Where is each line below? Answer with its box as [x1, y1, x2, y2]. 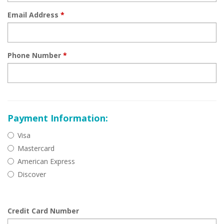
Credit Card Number [7, 206, 79, 215]
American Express [17, 156, 75, 166]
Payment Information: [7, 112, 108, 124]
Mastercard [17, 143, 54, 153]
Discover [17, 169, 46, 179]
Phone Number [7, 50, 63, 60]
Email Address [7, 10, 60, 19]
